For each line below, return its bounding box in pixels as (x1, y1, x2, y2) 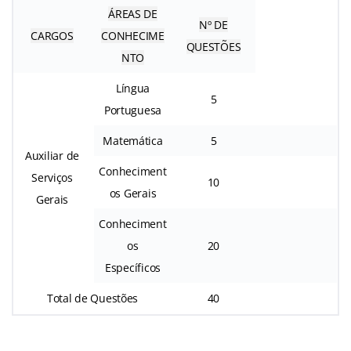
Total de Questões (46, 290, 139, 306)
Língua (115, 80, 150, 96)
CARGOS (31, 27, 74, 43)
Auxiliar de (24, 147, 80, 163)
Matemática (103, 132, 163, 148)
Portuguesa (103, 102, 162, 118)
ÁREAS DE (108, 5, 157, 21)
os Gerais (109, 185, 157, 201)
